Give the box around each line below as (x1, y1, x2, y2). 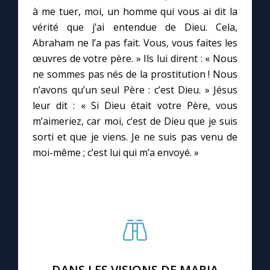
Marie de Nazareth (21, 100, 107, 113)
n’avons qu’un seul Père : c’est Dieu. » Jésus (33, 83, 237, 96)
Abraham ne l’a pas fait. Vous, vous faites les (33, 36, 237, 49)
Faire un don (21, 66, 78, 79)
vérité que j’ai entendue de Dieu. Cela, (33, 20, 237, 34)
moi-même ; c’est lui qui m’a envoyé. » (33, 145, 201, 159)
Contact (21, 31, 57, 45)
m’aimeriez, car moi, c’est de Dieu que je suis (33, 114, 237, 128)
